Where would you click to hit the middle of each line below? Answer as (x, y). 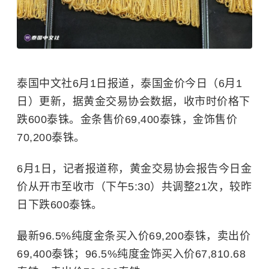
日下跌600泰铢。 (60, 204)
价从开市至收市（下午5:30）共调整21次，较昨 (134, 186)
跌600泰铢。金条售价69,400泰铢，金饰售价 (127, 119)
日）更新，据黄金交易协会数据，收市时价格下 (134, 101)
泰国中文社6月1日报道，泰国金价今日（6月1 (129, 83)
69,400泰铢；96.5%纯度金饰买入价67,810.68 (131, 254)
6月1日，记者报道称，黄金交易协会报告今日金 (134, 168)
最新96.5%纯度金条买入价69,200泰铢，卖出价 (134, 236)
